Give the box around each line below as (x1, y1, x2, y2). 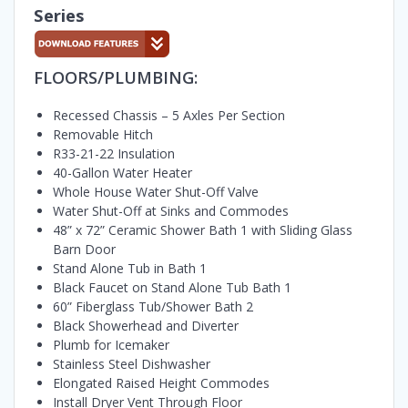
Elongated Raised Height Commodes (53, 374, 270, 393)
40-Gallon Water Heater (53, 164, 192, 182)
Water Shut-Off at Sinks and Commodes (53, 202, 289, 220)
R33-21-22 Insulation (53, 145, 175, 163)
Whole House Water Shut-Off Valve (53, 183, 259, 201)
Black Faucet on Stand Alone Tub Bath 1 (53, 279, 291, 297)
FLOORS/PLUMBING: (34, 66, 198, 89)
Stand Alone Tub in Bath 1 (53, 260, 207, 278)
